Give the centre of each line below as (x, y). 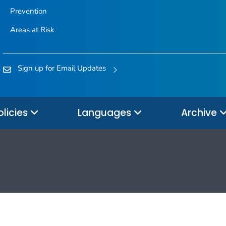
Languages (106, 112)
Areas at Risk (32, 30)
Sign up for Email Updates (62, 68)
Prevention (28, 11)
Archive (200, 112)
